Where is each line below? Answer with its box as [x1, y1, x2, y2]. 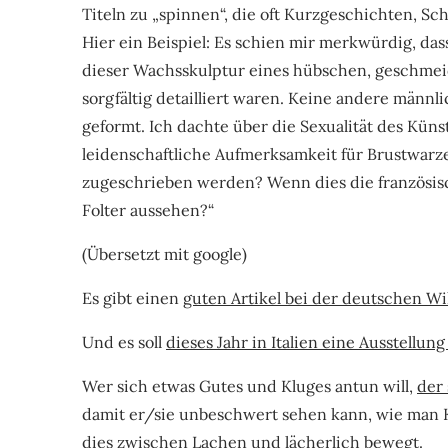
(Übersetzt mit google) [82, 243, 247, 264]
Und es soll [82, 331, 166, 352]
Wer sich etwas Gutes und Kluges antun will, [82, 375, 417, 396]
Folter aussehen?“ [82, 199, 214, 220]
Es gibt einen [82, 287, 183, 308]
